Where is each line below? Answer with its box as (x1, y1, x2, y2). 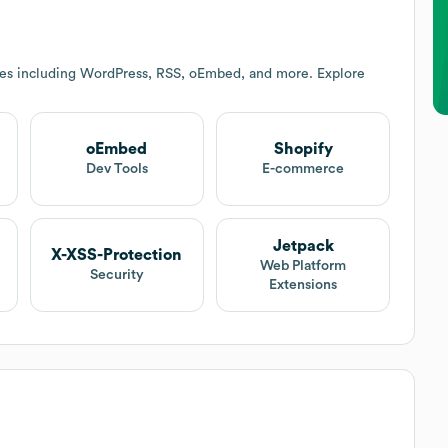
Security (89, 268, 144, 283)
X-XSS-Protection (51, 247, 183, 264)
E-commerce (262, 162, 345, 177)
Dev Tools (85, 162, 148, 177)
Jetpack (272, 237, 334, 254)
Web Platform (260, 258, 347, 273)
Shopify (273, 141, 333, 158)
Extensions (269, 277, 338, 292)
